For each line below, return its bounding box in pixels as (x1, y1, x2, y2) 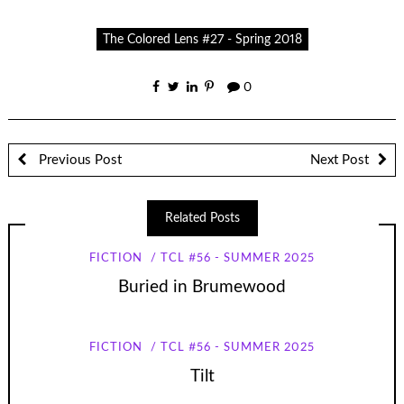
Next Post (310, 152, 369, 167)
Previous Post (34, 152, 122, 167)
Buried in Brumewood (118, 278, 286, 296)
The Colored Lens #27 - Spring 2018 (102, 32, 302, 46)
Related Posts (164, 211, 240, 225)
